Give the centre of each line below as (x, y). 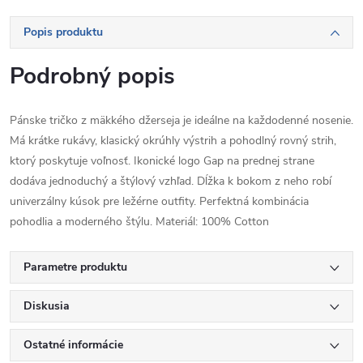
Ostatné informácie (73, 345)
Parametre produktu (75, 267)
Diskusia (47, 306)
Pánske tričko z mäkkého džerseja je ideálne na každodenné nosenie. (181, 121)
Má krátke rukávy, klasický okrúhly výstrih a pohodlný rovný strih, (173, 141)
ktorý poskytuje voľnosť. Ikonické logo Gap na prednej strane (162, 161)
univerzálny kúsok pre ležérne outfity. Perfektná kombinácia (159, 202)
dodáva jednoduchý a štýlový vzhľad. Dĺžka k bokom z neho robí (171, 181)
